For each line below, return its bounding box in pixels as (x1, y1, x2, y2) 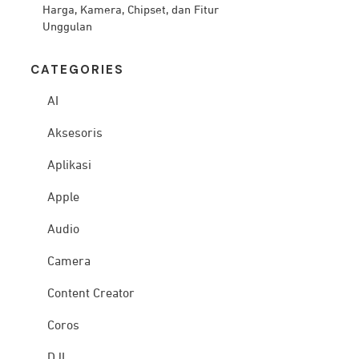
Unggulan (42, 21, 92, 33)
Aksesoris (46, 127, 103, 140)
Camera (46, 256, 91, 268)
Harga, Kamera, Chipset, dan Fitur (42, 4, 219, 16)
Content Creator (46, 288, 135, 301)
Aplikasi (46, 159, 91, 172)
